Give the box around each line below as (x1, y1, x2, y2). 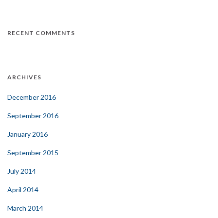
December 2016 (7, 92, 56, 101)
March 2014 (7, 203, 43, 212)
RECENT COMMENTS (7, 29, 75, 36)
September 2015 (7, 148, 58, 157)
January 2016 (7, 129, 48, 138)
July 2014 (7, 166, 36, 175)
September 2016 (7, 111, 58, 120)
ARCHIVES (7, 73, 41, 81)
